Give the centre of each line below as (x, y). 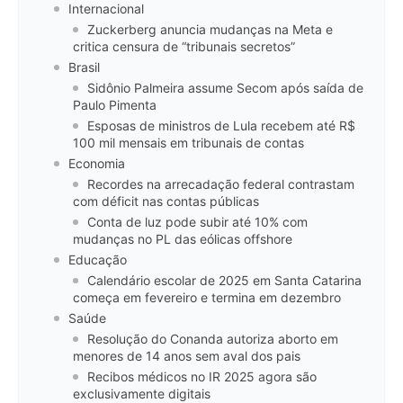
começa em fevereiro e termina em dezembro (207, 298)
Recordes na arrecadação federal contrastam (221, 184)
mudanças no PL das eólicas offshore (183, 239)
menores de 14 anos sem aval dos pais (187, 356)
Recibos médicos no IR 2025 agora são (202, 377)
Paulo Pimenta (115, 105)
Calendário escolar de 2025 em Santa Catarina (224, 281)
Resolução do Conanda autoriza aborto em (213, 339)
